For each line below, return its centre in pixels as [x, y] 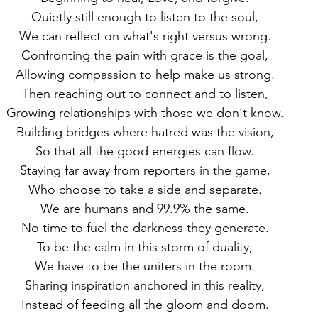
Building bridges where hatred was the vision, [145, 132]
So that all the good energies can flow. [145, 151]
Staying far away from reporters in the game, [145, 170]
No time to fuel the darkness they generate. [145, 228]
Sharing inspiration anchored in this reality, [145, 285]
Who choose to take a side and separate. [145, 190]
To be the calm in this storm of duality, [145, 247]
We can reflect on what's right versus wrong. [145, 36]
